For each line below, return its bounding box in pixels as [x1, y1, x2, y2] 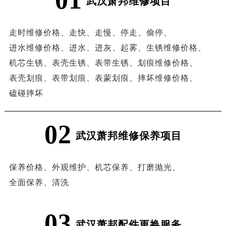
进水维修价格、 [9, 43, 69, 52]
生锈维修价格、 [146, 43, 206, 52]
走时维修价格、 [9, 28, 69, 37]
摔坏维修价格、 [137, 74, 198, 83]
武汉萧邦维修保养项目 [75, 130, 182, 142]
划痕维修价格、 [137, 59, 198, 68]
